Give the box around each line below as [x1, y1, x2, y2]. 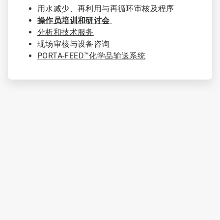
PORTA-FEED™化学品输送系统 [37, 51, 146, 60]
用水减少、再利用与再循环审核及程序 [37, 3, 177, 13]
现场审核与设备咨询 [37, 39, 112, 49]
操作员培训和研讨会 [37, 15, 110, 25]
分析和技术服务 [37, 27, 94, 37]
